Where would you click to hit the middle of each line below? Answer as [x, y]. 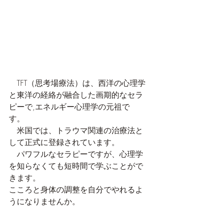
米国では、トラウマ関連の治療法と [76, 130]
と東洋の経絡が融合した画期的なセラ [76, 95]
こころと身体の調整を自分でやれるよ [76, 190]
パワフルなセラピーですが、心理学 [76, 154]
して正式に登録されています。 [64, 142]
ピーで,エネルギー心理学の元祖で [69, 107]
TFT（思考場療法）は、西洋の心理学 [77, 83]
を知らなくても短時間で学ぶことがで [76, 166]
